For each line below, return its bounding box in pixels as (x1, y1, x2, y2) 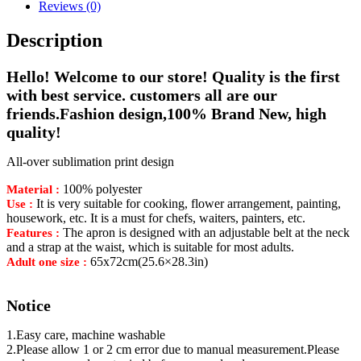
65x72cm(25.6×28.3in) (90, 254, 208, 268)
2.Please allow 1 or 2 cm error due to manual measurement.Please (6, 342, 339, 356)
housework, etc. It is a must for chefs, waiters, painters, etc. (6, 210, 305, 225)
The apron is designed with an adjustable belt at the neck (63, 225, 350, 239)
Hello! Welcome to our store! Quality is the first (6, 67, 340, 85)
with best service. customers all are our (6, 85, 277, 104)
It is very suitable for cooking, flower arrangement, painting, (36, 196, 341, 210)
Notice (6, 296, 51, 314)
